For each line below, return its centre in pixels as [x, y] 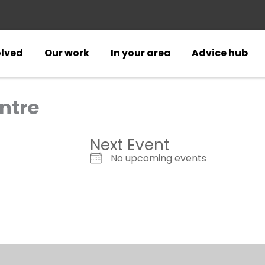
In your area [140, 53]
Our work [67, 53]
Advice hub [220, 53]
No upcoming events [159, 158]
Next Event [130, 145]
